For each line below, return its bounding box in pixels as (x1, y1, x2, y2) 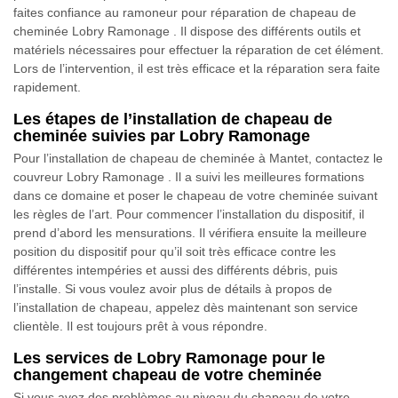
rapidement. (13, 80, 81, 95)
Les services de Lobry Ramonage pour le (13, 349, 325, 368)
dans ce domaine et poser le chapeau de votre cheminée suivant (13, 188, 378, 203)
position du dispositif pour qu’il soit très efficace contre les (13, 244, 336, 259)
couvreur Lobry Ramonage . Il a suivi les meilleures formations (13, 170, 364, 185)
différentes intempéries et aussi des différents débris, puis (13, 263, 338, 278)
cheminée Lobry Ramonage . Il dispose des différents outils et (13, 24, 361, 39)
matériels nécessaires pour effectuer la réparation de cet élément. (13, 43, 384, 58)
